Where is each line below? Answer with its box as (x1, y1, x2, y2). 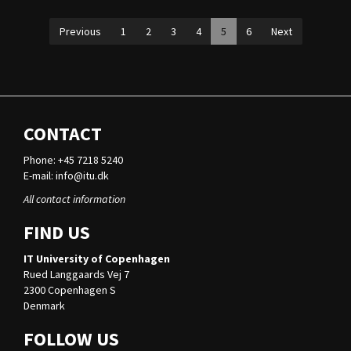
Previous (59, 24, 101, 39)
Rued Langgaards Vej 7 (24, 267, 129, 282)
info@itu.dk (56, 168, 109, 183)
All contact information (24, 192, 125, 207)
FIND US (24, 220, 90, 245)
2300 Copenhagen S (24, 283, 116, 298)
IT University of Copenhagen (24, 251, 170, 266)
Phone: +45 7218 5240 (24, 153, 123, 168)
